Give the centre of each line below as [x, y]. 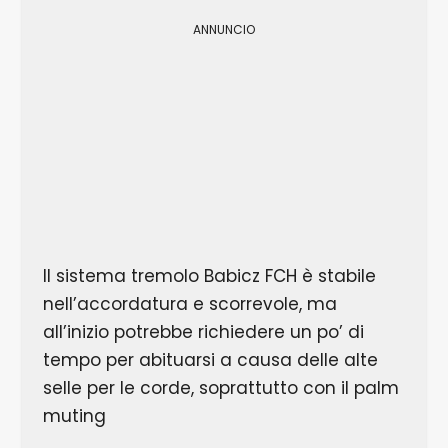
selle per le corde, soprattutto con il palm [220, 387]
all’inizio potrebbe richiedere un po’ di [203, 331]
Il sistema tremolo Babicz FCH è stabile [209, 275]
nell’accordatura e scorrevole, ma [189, 303]
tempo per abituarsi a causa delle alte [210, 359]
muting [74, 415]
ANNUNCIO [224, 30]
